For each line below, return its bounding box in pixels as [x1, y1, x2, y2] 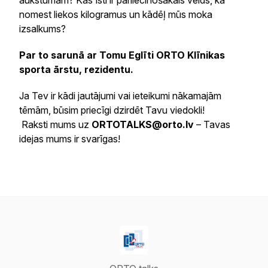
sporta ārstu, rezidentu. [19, 63, 133, 75]
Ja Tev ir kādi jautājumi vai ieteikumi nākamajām [19, 90, 221, 102]
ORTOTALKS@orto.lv [92, 118, 194, 130]
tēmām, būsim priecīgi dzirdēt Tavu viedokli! [19, 104, 205, 116]
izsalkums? [19, 23, 66, 35]
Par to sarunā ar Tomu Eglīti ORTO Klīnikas [19, 49, 225, 61]
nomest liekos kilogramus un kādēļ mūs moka [19, 8, 212, 20]
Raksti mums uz [19, 118, 92, 130]
